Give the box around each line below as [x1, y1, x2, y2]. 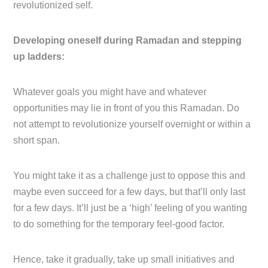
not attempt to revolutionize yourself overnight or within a [13, 119, 251, 130]
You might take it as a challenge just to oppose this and [13, 170, 246, 181]
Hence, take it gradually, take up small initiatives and [13, 254, 235, 265]
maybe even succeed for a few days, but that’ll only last [13, 187, 246, 197]
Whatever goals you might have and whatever [13, 87, 207, 98]
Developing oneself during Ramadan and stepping [13, 35, 242, 46]
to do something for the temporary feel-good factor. [13, 219, 225, 230]
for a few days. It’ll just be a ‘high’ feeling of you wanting [13, 203, 248, 214]
